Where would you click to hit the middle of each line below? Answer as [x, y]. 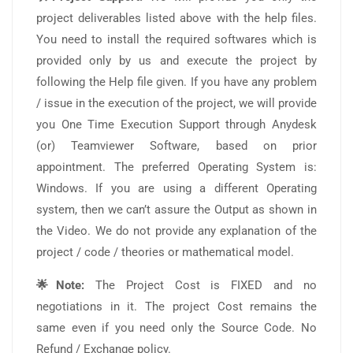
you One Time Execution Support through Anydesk [176, 125]
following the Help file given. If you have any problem [176, 82]
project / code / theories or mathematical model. [165, 253]
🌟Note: [60, 286]
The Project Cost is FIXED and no [200, 286]
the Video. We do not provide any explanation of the [176, 231]
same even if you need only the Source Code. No [176, 328]
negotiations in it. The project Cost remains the [176, 307]
